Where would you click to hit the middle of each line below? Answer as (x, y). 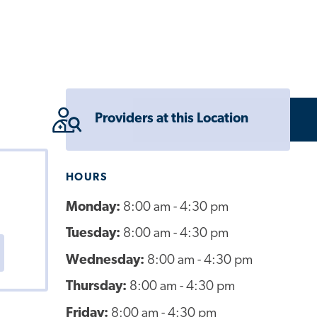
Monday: (94, 207)
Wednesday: (106, 260)
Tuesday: (94, 234)
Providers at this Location (171, 120)
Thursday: (97, 287)
